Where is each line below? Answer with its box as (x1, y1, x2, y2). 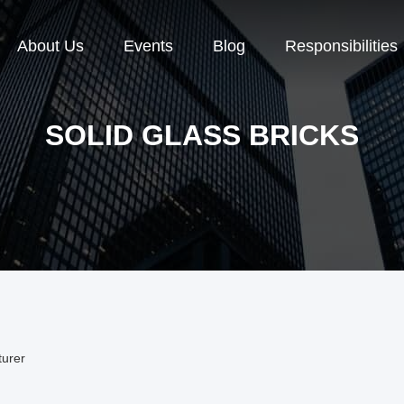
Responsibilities (285, 37, 398, 56)
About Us (17, 37, 84, 56)
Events (124, 37, 173, 56)
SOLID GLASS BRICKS (45, 119, 359, 151)
